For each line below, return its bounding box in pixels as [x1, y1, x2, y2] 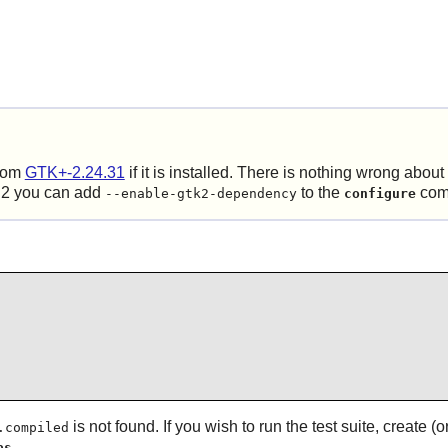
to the [296, 184, 344, 202]
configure [343, 186, 416, 202]
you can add [9, 184, 105, 202]
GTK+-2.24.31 [24, 164, 125, 182]
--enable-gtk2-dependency [104, 186, 297, 202]
